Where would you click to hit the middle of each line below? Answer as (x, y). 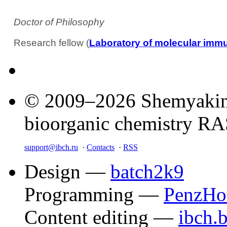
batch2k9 (147, 171)
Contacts (101, 147)
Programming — (94, 194)
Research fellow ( (51, 43)
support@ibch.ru (51, 147)
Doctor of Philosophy (59, 22)
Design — (67, 171)
